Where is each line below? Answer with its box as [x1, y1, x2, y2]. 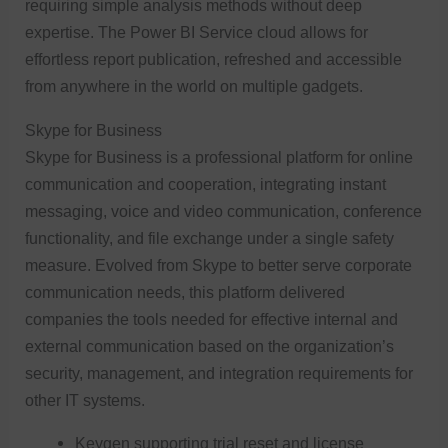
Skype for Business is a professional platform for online [25, 147, 414, 166]
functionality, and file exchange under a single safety [25, 228, 395, 247]
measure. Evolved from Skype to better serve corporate [25, 255, 413, 274]
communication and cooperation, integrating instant [25, 174, 387, 193]
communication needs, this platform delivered [25, 282, 346, 301]
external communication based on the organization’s [25, 336, 395, 355]
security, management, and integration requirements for [25, 363, 414, 382]
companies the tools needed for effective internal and [25, 309, 399, 328]
